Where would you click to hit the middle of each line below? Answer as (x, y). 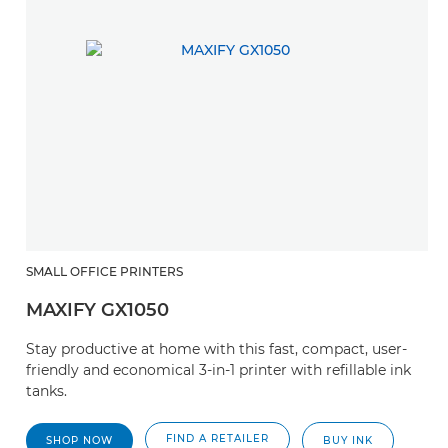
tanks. (46, 391)
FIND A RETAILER (217, 438)
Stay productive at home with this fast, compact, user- (216, 349)
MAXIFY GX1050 (97, 310)
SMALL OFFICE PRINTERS (104, 271)
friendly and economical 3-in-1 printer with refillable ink (218, 370)
